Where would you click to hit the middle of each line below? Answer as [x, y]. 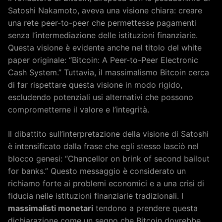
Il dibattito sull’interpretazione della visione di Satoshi [108, 134]
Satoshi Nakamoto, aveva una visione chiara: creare [105, 10]
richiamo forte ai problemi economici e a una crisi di [106, 183]
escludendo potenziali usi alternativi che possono [101, 97]
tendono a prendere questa [145, 208]
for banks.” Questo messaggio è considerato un [97, 171]
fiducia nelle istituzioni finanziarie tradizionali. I [96, 196]
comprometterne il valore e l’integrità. [79, 110]
